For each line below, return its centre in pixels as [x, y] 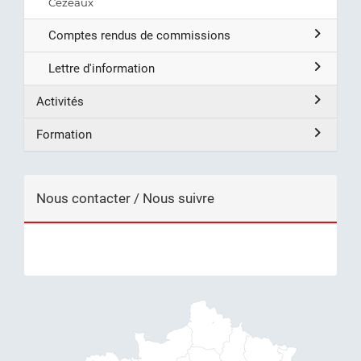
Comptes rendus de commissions [139, 35]
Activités [60, 101]
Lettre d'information [102, 68]
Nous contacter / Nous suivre [125, 198]
